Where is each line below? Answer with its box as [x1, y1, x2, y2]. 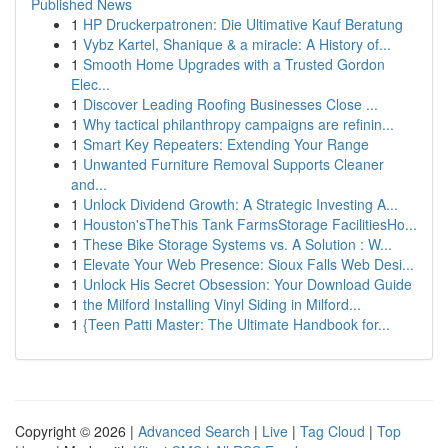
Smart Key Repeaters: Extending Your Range [83, 134, 369, 154]
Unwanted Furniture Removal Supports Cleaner [83, 154, 384, 174]
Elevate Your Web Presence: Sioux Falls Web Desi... [83, 254, 414, 274]
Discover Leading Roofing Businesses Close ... [83, 94, 378, 114]
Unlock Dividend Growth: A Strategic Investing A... [83, 194, 398, 214]
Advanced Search [138, 421, 250, 441]
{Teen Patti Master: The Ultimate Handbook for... [83, 314, 390, 334]
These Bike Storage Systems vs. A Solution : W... [83, 234, 392, 254]
